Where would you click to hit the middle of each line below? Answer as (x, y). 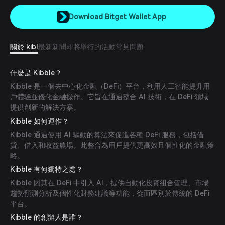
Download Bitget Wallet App (118, 16)
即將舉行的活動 (91, 47)
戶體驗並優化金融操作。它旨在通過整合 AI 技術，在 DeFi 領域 (109, 97)
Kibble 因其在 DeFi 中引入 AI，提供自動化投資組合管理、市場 (109, 183)
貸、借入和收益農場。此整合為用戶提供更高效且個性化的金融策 (112, 145)
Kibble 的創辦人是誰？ (46, 217)
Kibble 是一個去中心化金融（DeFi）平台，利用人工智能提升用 (110, 86)
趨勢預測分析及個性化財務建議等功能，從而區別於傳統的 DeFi (110, 193)
